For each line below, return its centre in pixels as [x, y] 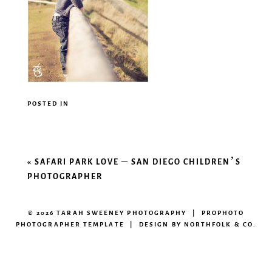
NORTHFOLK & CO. [220, 224]
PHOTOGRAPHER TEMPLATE [70, 224]
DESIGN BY [161, 224]
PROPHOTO [223, 212]
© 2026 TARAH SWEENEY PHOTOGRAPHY [107, 212]
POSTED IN [48, 103]
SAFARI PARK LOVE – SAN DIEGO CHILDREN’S [138, 161]
